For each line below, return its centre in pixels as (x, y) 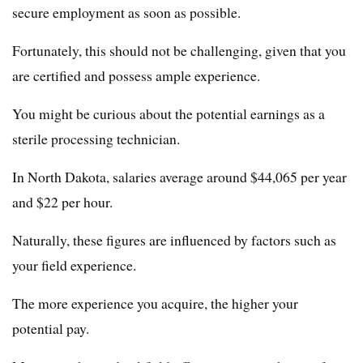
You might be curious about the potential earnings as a (169, 114)
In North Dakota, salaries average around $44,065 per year (179, 177)
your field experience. (74, 265)
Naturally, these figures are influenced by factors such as (174, 240)
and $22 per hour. (62, 202)
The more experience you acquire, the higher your (155, 303)
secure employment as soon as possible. (126, 13)
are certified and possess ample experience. (136, 76)
